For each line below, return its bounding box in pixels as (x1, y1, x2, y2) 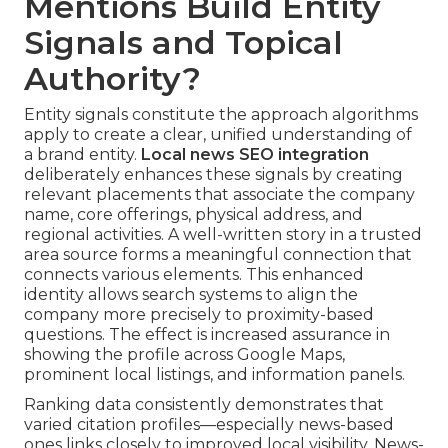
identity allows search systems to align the (24, 285, 358, 305)
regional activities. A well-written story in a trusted (24, 225, 422, 245)
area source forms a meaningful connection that (24, 245, 412, 265)
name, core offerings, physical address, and (24, 205, 363, 225)
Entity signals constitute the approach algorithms (24, 105, 418, 125)
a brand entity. (24, 145, 141, 165)
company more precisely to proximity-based (24, 305, 374, 325)
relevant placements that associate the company (24, 185, 415, 205)
